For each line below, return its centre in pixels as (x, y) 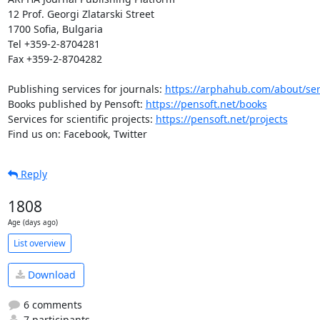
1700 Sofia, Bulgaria (55, 29)
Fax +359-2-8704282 (55, 59)
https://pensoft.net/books (206, 104)
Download (50, 275)
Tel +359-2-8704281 (54, 44)
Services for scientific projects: (81, 119)
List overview (39, 243)
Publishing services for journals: (86, 89)
